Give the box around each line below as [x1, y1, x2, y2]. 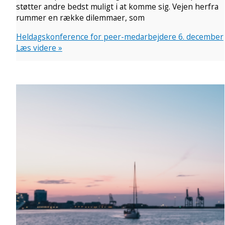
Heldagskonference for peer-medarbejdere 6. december [16, 31, 223, 42]
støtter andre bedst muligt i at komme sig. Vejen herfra [16, 1, 218, 13]
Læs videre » [16, 42, 62, 53]
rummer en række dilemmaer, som [16, 12, 145, 24]
